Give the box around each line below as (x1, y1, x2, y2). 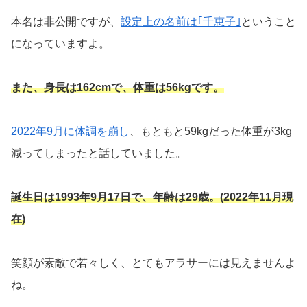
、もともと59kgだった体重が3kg (130, 125, 292, 137)
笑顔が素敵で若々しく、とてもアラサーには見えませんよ (11, 256, 296, 269)
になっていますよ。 (11, 37, 110, 49)
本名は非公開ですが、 (11, 15, 121, 27)
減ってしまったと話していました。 (11, 147, 186, 159)
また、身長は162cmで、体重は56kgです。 (11, 81, 224, 93)
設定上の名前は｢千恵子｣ (121, 15, 241, 27)
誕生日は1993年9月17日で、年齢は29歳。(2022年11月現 (11, 191, 293, 203)
